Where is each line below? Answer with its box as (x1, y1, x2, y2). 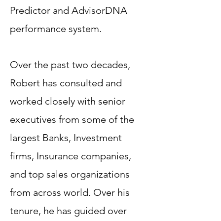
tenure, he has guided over (10, 205, 127, 217)
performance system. (10, 23, 102, 35)
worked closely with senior (10, 95, 125, 107)
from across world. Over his (10, 186, 130, 198)
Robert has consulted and (10, 77, 122, 89)
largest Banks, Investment (10, 132, 122, 144)
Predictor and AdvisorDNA (10, 4, 127, 16)
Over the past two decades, (10, 59, 130, 71)
